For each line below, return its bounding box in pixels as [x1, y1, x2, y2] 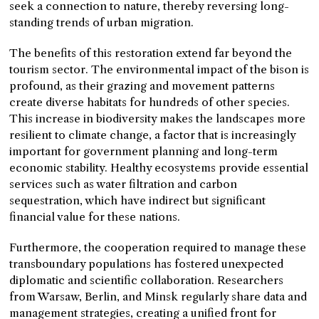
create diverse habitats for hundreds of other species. [9, 95, 291, 109]
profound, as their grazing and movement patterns [9, 79, 276, 93]
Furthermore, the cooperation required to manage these [9, 241, 307, 254]
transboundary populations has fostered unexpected [9, 257, 284, 271]
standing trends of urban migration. [9, 16, 194, 29]
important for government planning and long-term [9, 145, 278, 158]
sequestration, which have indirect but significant [9, 194, 266, 207]
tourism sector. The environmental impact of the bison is [9, 63, 310, 76]
